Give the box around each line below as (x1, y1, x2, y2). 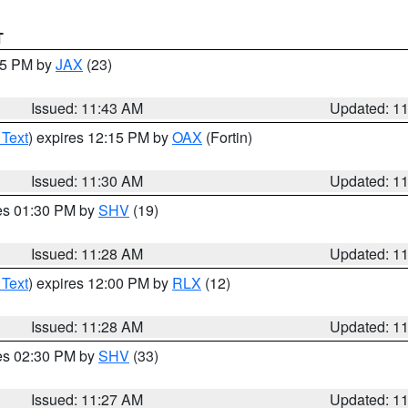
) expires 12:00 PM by (28, 272, 172, 293)
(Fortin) (202, 127, 252, 148)
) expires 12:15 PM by (28, 127, 172, 148)
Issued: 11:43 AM (31, 97, 144, 118)
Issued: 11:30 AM (31, 170, 144, 191)
